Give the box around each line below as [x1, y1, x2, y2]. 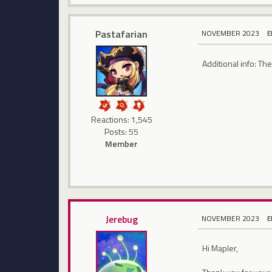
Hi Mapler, [202, 242, 239, 255]
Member [105, 137, 138, 151]
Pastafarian [95, 27, 148, 42]
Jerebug [105, 211, 138, 226]
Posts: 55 [104, 125, 139, 138]
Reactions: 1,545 [90, 113, 152, 126]
